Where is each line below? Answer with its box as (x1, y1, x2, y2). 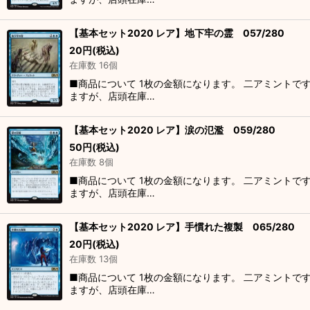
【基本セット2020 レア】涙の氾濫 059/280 (69, 124, 275, 136)
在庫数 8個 (69, 156, 113, 167)
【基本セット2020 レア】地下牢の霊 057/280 (69, 27, 284, 39)
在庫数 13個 (69, 253, 118, 264)
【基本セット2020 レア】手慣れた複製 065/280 (69, 221, 295, 232)
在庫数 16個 (69, 60, 118, 71)
